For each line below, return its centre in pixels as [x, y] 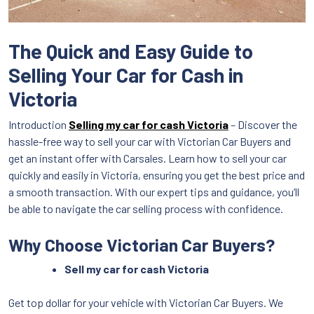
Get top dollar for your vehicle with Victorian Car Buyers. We [146, 302]
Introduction [39, 124]
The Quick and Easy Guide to [131, 50]
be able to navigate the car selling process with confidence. [146, 208]
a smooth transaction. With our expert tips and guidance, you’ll [154, 191]
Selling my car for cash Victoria [149, 124]
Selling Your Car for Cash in [126, 74]
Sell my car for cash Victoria [137, 268]
